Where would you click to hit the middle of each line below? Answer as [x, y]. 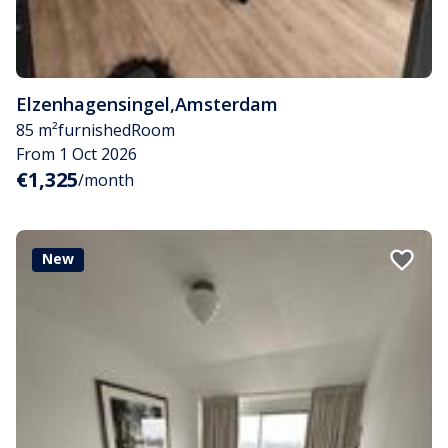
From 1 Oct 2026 [76, 153]
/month [106, 179]
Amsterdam [226, 103]
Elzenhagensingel [93, 103]
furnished [94, 129]
